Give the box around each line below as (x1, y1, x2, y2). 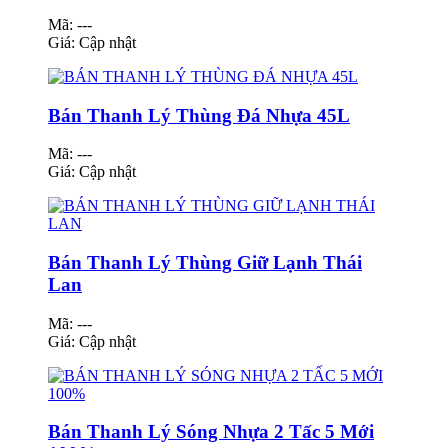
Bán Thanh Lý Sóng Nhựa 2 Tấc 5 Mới (48, 421, 374, 443)
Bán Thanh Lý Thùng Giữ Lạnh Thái (48, 252, 362, 274)
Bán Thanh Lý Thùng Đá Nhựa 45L (48, 104, 350, 126)
